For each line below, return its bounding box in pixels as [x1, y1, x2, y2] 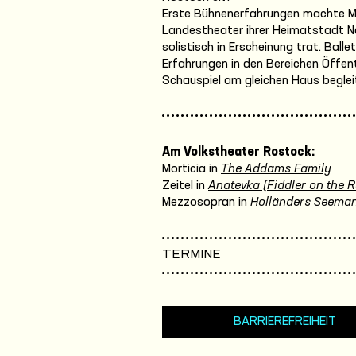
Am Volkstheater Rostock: [162, 146, 315, 159]
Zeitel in [162, 180, 205, 192]
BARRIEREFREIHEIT [233, 315, 336, 328]
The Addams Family [221, 163, 331, 176]
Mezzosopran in [162, 196, 247, 209]
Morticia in [162, 163, 218, 176]
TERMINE [162, 248, 221, 261]
